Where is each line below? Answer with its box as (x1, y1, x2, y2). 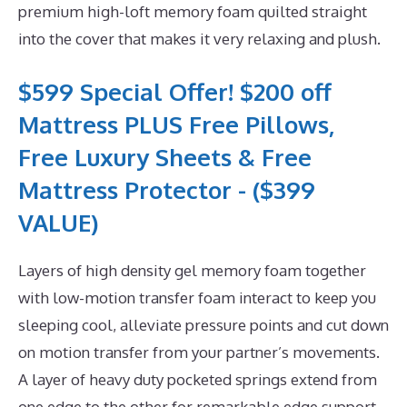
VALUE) (18, 207, 98, 238)
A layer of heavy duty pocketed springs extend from (18, 370, 377, 390)
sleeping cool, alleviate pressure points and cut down (18, 315, 389, 335)
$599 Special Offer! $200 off (18, 76, 332, 107)
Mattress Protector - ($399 (18, 174, 315, 205)
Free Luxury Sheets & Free (18, 142, 312, 173)
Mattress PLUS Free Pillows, (18, 109, 334, 140)
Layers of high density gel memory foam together (18, 261, 366, 281)
